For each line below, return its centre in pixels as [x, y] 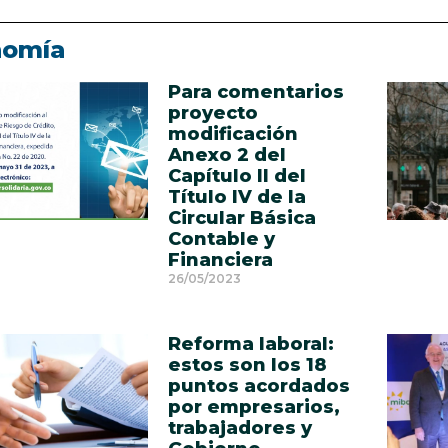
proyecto [212, 113]
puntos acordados [258, 386]
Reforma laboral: [250, 344]
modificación [232, 134]
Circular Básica [241, 218]
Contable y [221, 239]
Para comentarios [255, 92]
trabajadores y [239, 428]
